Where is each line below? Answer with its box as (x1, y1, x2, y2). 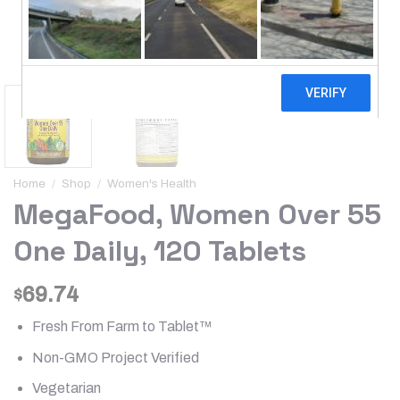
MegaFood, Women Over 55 (13, 196, 381, 233)
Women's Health (107, 176, 197, 190)
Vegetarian (31, 380, 101, 396)
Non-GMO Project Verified (31, 349, 199, 365)
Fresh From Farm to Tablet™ (31, 319, 212, 335)
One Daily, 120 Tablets (13, 233, 306, 270)
